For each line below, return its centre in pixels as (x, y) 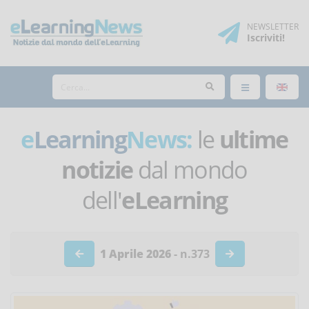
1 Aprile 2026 (135, 254)
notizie (97, 170)
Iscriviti (265, 38)
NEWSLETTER (273, 27)
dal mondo (190, 170)
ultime (253, 139)
